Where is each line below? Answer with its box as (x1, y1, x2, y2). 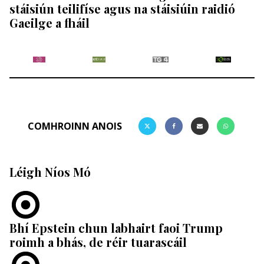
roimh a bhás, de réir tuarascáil (9, 233, 187, 250)
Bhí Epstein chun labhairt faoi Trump (9, 219, 223, 236)
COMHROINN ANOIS (28, 119, 123, 133)
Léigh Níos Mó (9, 163, 91, 180)
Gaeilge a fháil (9, 14, 90, 31)
